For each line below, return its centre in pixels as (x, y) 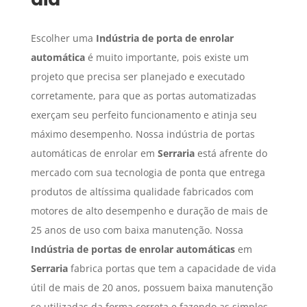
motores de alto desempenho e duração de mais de (149, 211)
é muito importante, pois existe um (167, 58)
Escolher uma (63, 38)
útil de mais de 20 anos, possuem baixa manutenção (151, 288)
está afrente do (231, 153)
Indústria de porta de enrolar (164, 38)
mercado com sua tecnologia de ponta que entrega (148, 173)
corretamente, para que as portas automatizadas (143, 96)
